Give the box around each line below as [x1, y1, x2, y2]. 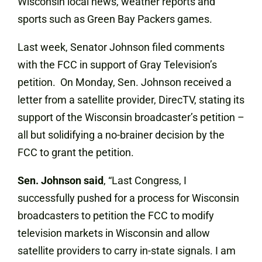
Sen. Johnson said [18, 174, 104, 187]
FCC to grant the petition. [18, 146, 139, 158]
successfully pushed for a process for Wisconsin [18, 192, 239, 204]
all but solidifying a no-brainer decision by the [18, 129, 225, 141]
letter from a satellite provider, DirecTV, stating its [18, 94, 244, 106]
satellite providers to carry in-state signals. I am [18, 244, 236, 257]
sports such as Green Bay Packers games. [18, 13, 212, 25]
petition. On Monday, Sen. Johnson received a [18, 76, 232, 88]
